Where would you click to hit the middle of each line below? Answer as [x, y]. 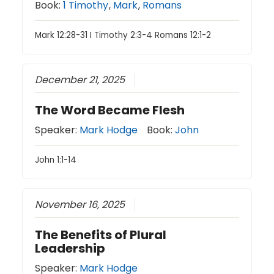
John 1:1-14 [56, 160]
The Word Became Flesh [110, 110]
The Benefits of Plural [101, 235]
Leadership [70, 248]
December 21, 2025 [80, 80]
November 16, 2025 [80, 205]
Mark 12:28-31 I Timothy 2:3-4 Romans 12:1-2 [123, 35]
